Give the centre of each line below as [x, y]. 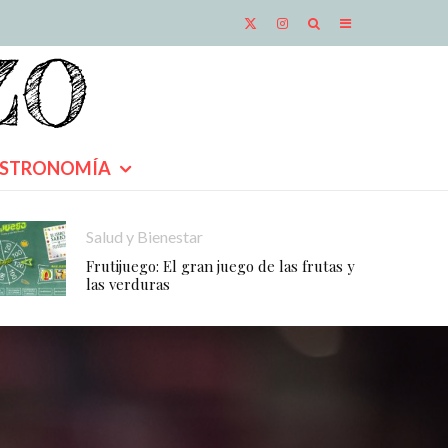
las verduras [128, 284]
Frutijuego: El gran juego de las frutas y [220, 266]
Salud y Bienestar [144, 236]
